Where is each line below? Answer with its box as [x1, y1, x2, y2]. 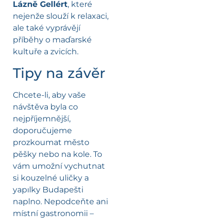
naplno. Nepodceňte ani [13, 196, 108, 206]
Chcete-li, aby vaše [13, 90, 86, 100]
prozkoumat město [13, 137, 89, 147]
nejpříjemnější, [13, 113, 71, 123]
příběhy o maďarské [13, 35, 92, 45]
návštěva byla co [13, 102, 78, 111]
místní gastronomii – [13, 208, 94, 218]
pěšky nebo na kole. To [13, 149, 102, 159]
